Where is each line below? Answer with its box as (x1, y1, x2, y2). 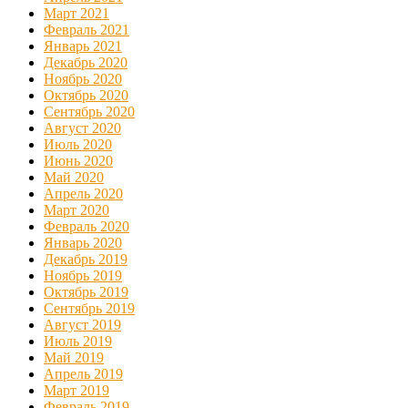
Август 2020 (44, 119, 121, 136)
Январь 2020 (44, 234, 122, 250)
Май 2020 (44, 168, 104, 185)
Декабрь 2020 (44, 54, 127, 70)
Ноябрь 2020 (44, 70, 122, 87)
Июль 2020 (44, 136, 112, 152)
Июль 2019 (44, 332, 112, 349)
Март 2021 (44, 5, 109, 21)
